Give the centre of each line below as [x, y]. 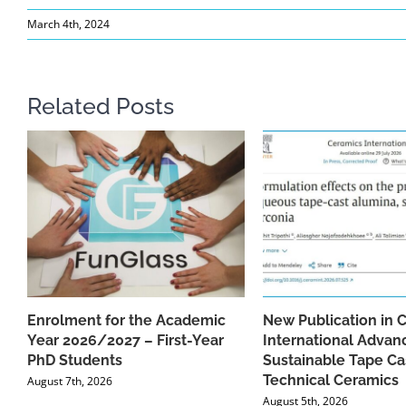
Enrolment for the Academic [126, 321]
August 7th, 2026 [70, 382]
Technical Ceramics [331, 381]
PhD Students [75, 361]
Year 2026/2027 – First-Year [126, 341]
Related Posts [101, 106]
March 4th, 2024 [68, 24]
